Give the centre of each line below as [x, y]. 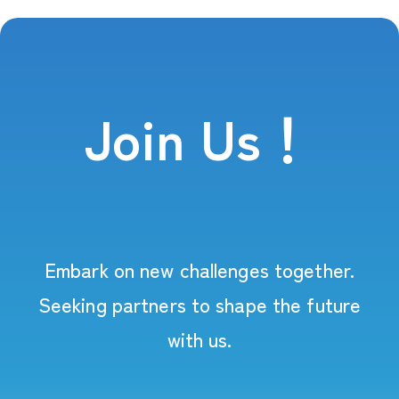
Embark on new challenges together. [199, 269]
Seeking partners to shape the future [199, 303]
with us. [199, 338]
